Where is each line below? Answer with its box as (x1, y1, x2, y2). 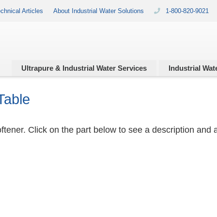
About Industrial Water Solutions (53, 8, 144, 15)
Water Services (94, 64, 147, 72)
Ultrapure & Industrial (21, 64, 94, 72)
